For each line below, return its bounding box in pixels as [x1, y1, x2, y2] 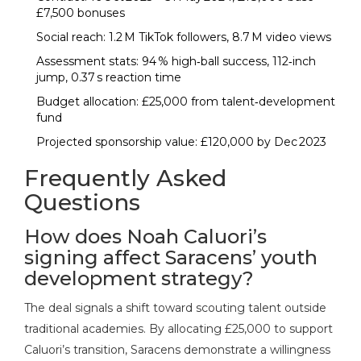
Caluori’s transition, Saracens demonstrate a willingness [24, 342, 330, 357]
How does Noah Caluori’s [24, 224, 267, 248]
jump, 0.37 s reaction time [36, 69, 181, 85]
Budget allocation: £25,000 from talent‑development [36, 93, 335, 109]
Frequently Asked [24, 164, 226, 192]
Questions [24, 188, 140, 216]
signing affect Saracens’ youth [24, 245, 317, 269]
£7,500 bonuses [36, 5, 125, 20]
